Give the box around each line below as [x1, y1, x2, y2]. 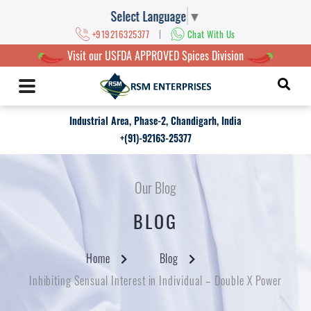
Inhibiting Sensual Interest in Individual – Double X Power [28, 272, 283, 289]
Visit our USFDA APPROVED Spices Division [65, 47, 246, 65]
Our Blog [135, 177, 176, 198]
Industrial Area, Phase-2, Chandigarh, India [69, 113, 242, 128]
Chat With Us [187, 27, 235, 41]
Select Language [110, 6, 187, 25]
